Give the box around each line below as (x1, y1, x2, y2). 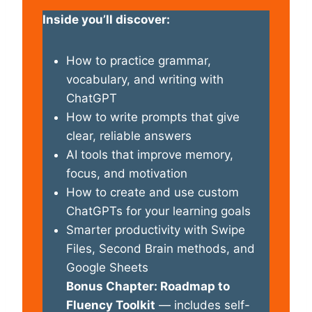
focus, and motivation (66, 166, 187, 180)
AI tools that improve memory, (66, 147, 233, 162)
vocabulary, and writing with (66, 72, 224, 86)
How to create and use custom (66, 185, 239, 199)
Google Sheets (66, 260, 148, 274)
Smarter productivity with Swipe (66, 222, 245, 237)
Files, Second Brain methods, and (66, 241, 255, 256)
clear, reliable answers (66, 128, 192, 143)
